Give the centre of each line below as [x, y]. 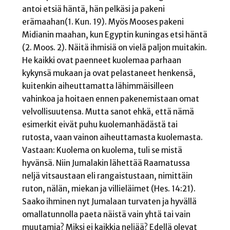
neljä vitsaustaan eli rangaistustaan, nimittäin [107, 176]
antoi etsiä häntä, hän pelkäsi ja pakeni [93, 9]
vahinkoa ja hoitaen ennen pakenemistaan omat [110, 99]
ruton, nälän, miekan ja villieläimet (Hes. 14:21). [109, 188]
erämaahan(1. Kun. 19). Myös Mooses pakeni [103, 22]
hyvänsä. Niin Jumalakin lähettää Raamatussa [106, 163]
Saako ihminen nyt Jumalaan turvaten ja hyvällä [109, 201]
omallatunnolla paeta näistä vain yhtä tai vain [106, 214]
